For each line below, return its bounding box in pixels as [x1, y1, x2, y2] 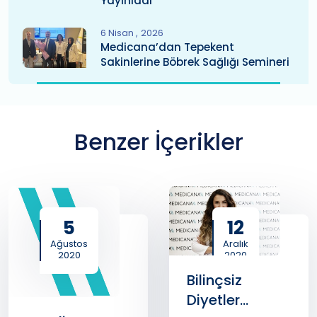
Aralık [223, 236, 248, 250]
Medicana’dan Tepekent [100, 39, 234, 54]
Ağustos [50, 236, 88, 250]
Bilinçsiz [187, 270, 242, 291]
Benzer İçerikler [74, 125, 243, 158]
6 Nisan [100, 25, 136, 40]
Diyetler [187, 290, 240, 311]
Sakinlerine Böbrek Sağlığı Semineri [100, 54, 289, 69]
